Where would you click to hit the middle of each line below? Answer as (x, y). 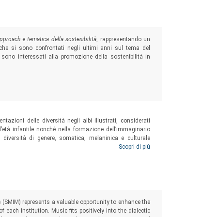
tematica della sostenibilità (62, 39)
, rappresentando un (124, 39)
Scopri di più (134, 147)
